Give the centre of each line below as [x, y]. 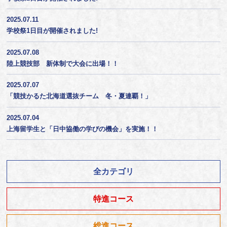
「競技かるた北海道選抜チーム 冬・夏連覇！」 [79, 96]
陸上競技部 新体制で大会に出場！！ [63, 63]
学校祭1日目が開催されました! [52, 31]
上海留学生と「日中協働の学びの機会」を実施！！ [83, 129]
